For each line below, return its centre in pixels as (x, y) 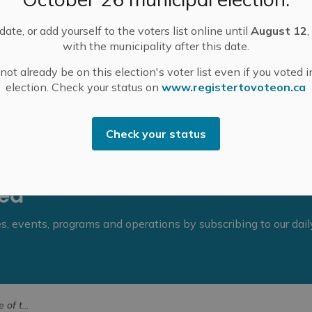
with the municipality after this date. (156, 46)
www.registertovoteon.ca (234, 87)
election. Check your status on (84, 87)
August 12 (279, 31)
